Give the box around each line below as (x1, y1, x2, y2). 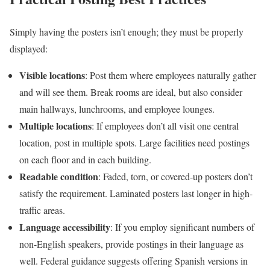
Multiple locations (19, 118, 92, 133)
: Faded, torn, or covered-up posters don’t (98, 169, 253, 183)
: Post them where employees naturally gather (85, 68, 256, 81)
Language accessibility (19, 219, 110, 234)
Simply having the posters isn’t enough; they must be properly (10, 25, 243, 38)
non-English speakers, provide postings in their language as (19, 237, 243, 250)
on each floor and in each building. (19, 152, 151, 166)
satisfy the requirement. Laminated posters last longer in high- (19, 186, 253, 199)
